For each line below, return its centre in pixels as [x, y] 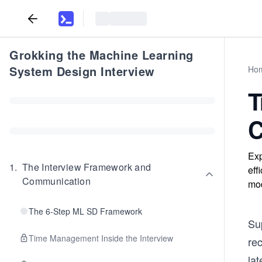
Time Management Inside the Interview [101, 238]
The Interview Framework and [87, 167]
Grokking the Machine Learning [101, 55]
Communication [56, 181]
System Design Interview [82, 71]
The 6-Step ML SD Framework [85, 211]
